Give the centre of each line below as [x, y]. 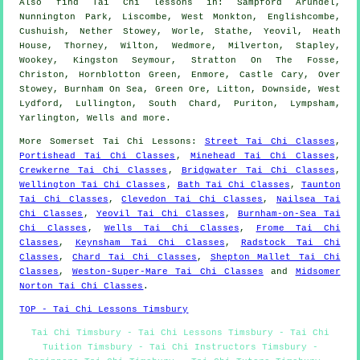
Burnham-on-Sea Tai [289, 214]
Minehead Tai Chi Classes [262, 156]
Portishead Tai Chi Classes [98, 156]
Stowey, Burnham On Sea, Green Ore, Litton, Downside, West [180, 90]
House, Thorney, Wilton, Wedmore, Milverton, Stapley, [180, 46]
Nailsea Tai [308, 200]
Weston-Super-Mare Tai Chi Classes [168, 272]
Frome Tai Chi [298, 229]
